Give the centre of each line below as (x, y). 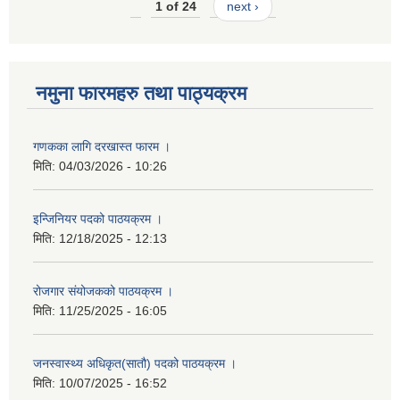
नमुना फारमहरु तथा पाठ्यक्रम (141, 94)
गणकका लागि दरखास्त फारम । (102, 147)
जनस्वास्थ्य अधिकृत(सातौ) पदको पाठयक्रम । (135, 364)
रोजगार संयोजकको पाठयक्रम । (103, 292)
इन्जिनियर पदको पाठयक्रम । (98, 219)
